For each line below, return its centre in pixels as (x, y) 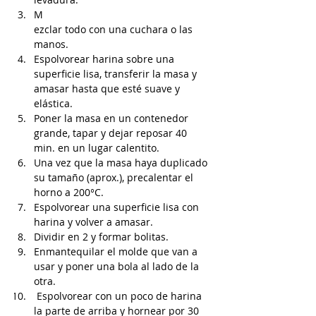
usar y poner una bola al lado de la (118, 266)
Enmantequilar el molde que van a (117, 251)
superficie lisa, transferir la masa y (117, 74)
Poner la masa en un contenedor (113, 118)
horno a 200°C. (69, 192)
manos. (51, 44)
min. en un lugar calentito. (97, 148)
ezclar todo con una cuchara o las (115, 29)
